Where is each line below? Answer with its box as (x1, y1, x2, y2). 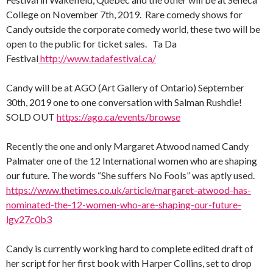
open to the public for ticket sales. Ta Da (6, 37, 177, 49)
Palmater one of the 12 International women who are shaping (6, 154, 257, 166)
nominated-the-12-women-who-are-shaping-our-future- (6, 198, 241, 210)
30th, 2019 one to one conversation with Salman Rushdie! (6, 96, 244, 108)
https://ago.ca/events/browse (57, 110, 180, 122)
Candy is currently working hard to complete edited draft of (6, 242, 253, 254)
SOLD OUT (6, 110, 57, 122)
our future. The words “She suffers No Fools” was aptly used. (6, 169, 257, 181)
